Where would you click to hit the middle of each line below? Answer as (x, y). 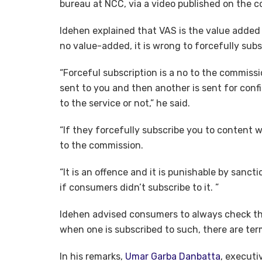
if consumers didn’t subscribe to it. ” (139, 188)
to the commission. (101, 146)
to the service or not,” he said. (125, 104)
